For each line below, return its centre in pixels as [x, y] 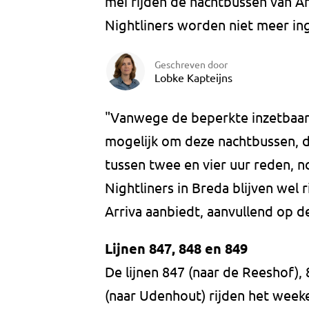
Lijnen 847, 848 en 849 [176, 249]
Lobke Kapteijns [193, 77]
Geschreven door [191, 64]
